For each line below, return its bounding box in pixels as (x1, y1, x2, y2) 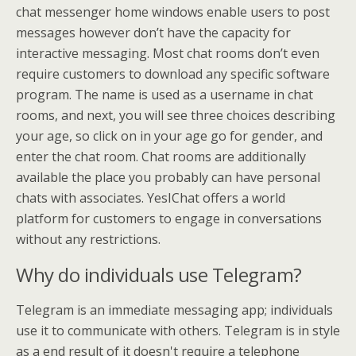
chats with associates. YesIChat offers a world (16, 188, 285, 207)
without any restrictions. (16, 230, 161, 248)
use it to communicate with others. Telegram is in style (16, 321, 340, 339)
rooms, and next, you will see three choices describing (16, 106, 335, 124)
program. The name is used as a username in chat (16, 85, 313, 103)
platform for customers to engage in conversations (16, 209, 322, 227)
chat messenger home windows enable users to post (16, 2, 330, 21)
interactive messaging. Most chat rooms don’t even (16, 44, 319, 62)
